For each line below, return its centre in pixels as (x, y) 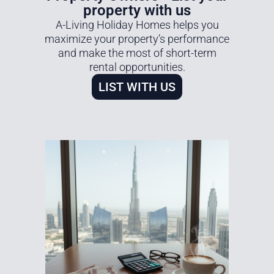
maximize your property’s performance (137, 39)
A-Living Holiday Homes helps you (137, 24)
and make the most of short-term (137, 53)
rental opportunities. (137, 67)
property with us (137, 10)
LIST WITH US (137, 87)
